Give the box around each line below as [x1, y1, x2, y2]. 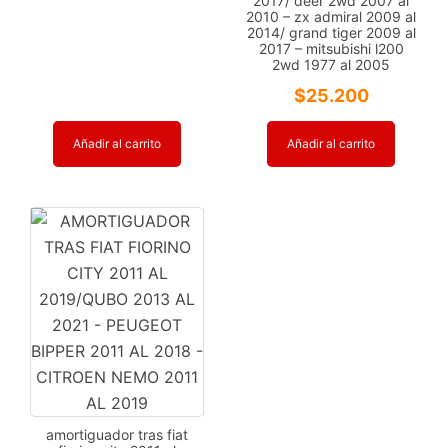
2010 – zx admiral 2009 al [246, 7, 416, 25]
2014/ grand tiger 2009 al [246, 23, 416, 41]
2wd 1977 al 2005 [272, 55, 390, 73]
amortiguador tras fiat [46, 425, 188, 443]
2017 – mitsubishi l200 [258, 39, 404, 57]
